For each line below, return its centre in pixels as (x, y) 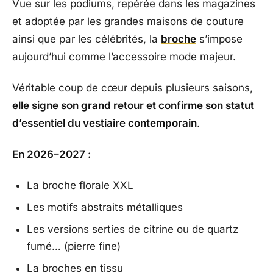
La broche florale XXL (80, 186)
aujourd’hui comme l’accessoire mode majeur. (124, 57)
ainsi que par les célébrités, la (87, 39)
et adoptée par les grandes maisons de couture (128, 22)
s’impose (219, 39)
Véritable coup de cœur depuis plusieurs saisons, (133, 88)
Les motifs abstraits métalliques (105, 207)
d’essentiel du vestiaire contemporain (105, 123)
